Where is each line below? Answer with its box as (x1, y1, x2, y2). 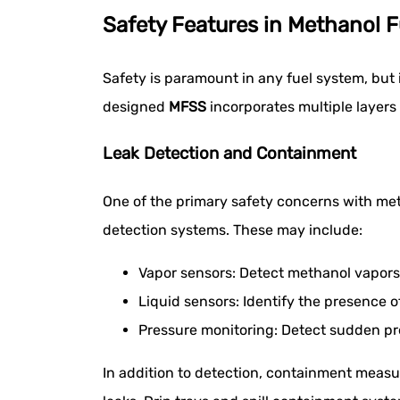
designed (103, 97, 169, 115)
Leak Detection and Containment (103, 144, 356, 164)
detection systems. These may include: (103, 221, 362, 238)
